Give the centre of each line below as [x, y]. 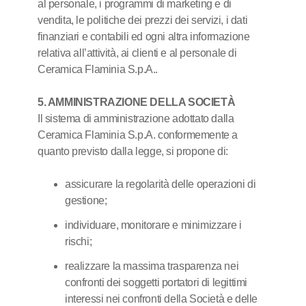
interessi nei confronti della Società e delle [162, 299]
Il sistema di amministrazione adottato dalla [136, 119]
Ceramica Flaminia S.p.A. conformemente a [138, 135]
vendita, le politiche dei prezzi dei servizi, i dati [143, 20]
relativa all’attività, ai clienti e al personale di [137, 53]
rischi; [79, 241]
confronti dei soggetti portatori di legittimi [156, 282]
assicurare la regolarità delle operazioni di [161, 184]
